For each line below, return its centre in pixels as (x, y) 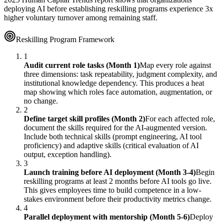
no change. (41, 101)
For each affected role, (180, 119)
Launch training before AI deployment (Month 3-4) (110, 172)
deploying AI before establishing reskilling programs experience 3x (109, 9)
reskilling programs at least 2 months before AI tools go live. (118, 181)
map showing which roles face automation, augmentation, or (118, 92)
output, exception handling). (68, 155)
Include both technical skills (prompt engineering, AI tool (113, 137)
